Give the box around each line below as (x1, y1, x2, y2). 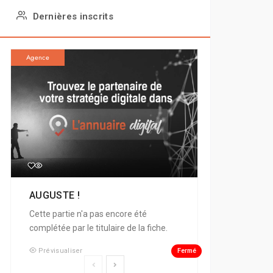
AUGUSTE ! (29, 190, 83, 202)
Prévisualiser (38, 247, 83, 255)
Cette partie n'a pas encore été (29, 209, 147, 219)
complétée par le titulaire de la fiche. (29, 223, 168, 233)
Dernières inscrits (32, 11, 113, 23)
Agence (26, 52, 49, 63)
